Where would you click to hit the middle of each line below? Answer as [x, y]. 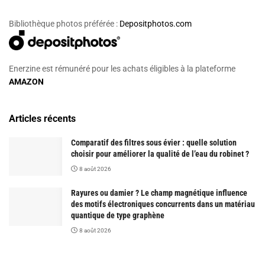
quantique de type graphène [118, 216]
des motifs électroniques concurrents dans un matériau [163, 204]
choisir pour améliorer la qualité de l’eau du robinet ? [160, 154]
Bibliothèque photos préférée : [64, 23]
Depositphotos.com [156, 23]
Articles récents [42, 119]
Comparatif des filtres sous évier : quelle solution [154, 143]
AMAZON [26, 82]
